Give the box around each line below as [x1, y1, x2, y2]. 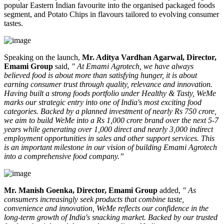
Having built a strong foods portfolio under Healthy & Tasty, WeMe [4, 89, 216, 98]
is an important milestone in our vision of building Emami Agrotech [4, 143, 217, 152]
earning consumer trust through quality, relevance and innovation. [4, 80, 212, 89]
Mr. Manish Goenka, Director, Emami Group [4, 186, 157, 195]
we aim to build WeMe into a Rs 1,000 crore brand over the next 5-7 [4, 116, 218, 125]
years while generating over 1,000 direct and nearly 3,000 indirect [4, 125, 213, 134]
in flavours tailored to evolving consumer [88, 10, 219, 19]
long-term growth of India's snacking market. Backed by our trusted [4, 213, 217, 222]
